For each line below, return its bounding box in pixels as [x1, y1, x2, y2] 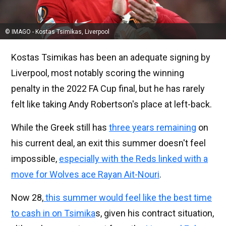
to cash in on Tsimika [11, 208, 95, 218]
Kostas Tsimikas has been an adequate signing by [11, 52, 210, 63]
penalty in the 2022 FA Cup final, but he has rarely [11, 83, 205, 94]
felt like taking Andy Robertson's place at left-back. [11, 99, 212, 109]
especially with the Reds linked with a [59, 153, 208, 164]
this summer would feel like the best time [43, 192, 212, 203]
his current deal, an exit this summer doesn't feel [11, 138, 206, 148]
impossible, [11, 153, 59, 164]
